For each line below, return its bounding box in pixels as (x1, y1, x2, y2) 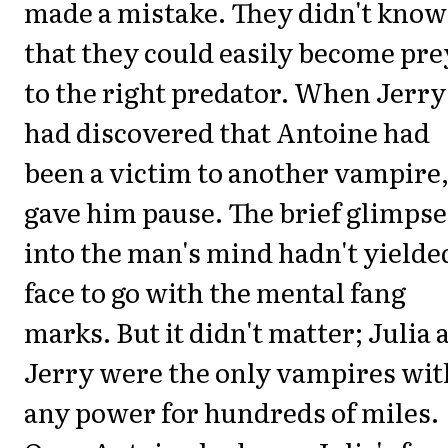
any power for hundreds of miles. (24, 391, 439, 431)
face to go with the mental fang (24, 271, 406, 311)
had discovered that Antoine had (24, 111, 430, 151)
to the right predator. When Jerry (24, 71, 446, 111)
